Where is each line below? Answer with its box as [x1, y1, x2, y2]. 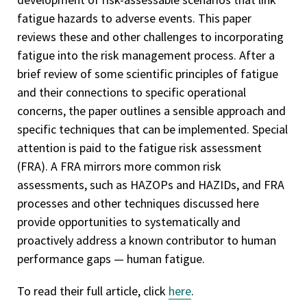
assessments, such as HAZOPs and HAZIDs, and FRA [17, 177, 284, 193]
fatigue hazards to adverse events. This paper [17, 10, 251, 27]
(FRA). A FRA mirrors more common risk [17, 158, 221, 175]
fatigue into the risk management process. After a [17, 47, 275, 64]
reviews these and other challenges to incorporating [17, 29, 284, 45]
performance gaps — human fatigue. [17, 251, 205, 267]
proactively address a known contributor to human [17, 232, 276, 249]
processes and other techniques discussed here [17, 195, 259, 212]
